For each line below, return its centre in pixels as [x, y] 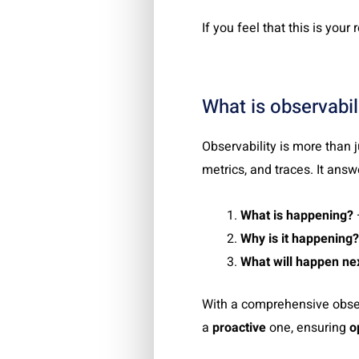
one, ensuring [308, 327]
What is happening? [297, 215]
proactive [239, 327]
